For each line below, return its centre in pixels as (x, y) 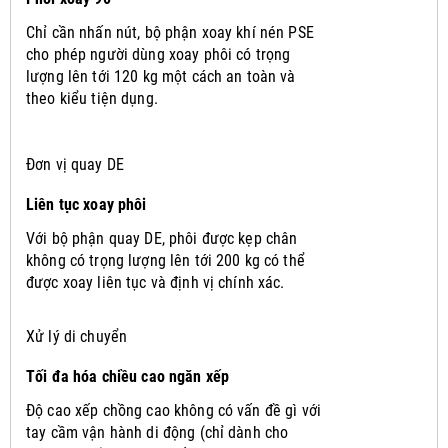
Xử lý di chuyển (77, 336)
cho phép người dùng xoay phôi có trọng (158, 54)
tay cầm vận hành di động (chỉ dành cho (157, 432)
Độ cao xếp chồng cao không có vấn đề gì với (174, 410)
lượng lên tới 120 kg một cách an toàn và (161, 76)
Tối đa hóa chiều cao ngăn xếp (128, 376)
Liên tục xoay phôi (86, 204)
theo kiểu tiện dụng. (92, 98)
